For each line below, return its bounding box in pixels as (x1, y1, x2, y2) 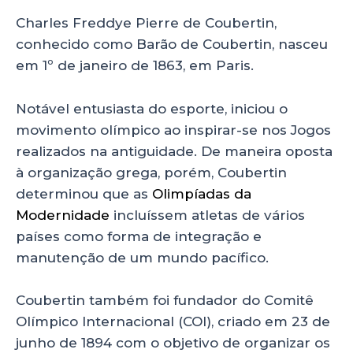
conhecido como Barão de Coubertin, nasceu (16, 36, 328, 53)
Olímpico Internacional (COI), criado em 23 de (16, 313, 330, 329)
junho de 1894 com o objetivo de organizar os (16, 334, 330, 351)
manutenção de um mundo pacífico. (16, 249, 269, 266)
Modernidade (16, 206, 110, 223)
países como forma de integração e (16, 228, 262, 244)
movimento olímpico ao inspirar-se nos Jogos (16, 121, 331, 138)
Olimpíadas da (152, 185, 251, 202)
